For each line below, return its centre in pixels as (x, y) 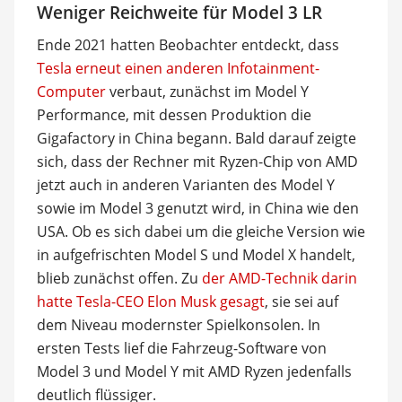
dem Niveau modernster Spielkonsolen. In (178, 325)
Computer (71, 92)
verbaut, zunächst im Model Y (207, 92)
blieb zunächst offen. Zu (119, 278)
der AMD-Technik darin (279, 278)
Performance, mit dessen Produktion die (174, 115)
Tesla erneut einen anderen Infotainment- (178, 68)
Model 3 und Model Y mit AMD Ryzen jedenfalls (194, 371)
